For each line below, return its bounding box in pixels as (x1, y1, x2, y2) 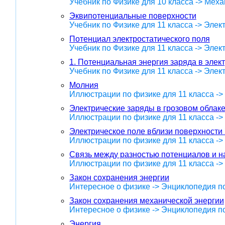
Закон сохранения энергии (69, 173, 169, 182)
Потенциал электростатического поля (69, 35, 210, 44)
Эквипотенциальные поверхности (69, 12, 196, 21)
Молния (69, 81, 98, 90)
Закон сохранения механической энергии (69, 196, 224, 205)
